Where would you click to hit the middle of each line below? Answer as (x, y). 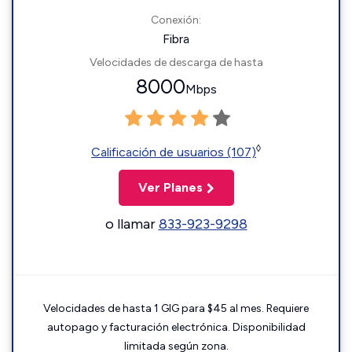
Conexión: (176, 20)
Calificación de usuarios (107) (174, 152)
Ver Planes (170, 187)
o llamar (132, 224)
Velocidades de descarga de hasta (176, 62)
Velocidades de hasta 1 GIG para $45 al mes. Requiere (176, 308)
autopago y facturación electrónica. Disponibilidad (176, 327)
